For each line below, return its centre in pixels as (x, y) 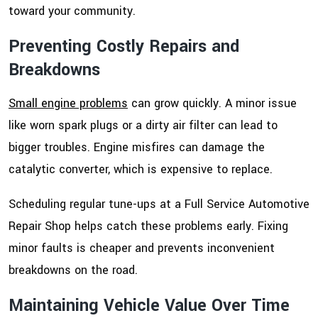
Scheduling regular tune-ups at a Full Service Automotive (159, 204)
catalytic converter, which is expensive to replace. (141, 170)
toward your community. (72, 11)
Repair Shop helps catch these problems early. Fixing (148, 226)
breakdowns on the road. (73, 270)
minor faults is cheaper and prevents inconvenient (142, 248)
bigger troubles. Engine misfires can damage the (137, 148)
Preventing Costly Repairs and (124, 47)
